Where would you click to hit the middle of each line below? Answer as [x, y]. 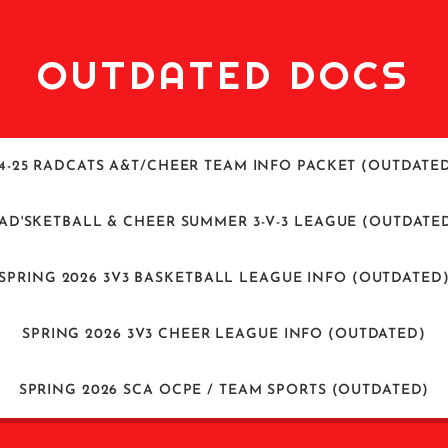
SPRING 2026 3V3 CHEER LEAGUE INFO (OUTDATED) [224, 334]
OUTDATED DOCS [224, 75]
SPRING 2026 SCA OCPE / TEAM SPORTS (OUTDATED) [224, 390]
